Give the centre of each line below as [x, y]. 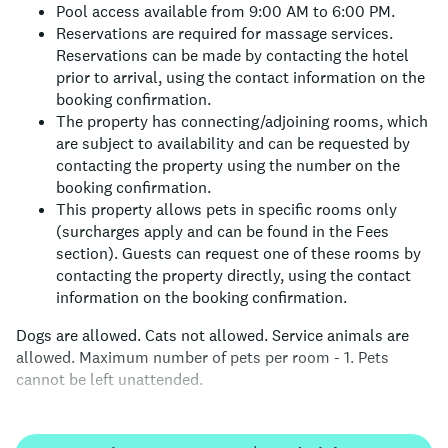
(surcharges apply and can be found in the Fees [222, 230]
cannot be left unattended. [109, 378]
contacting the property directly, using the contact [233, 274]
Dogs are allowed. [78, 334]
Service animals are [340, 334]
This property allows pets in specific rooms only [226, 208]
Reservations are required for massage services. [224, 32]
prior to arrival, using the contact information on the [240, 76]
